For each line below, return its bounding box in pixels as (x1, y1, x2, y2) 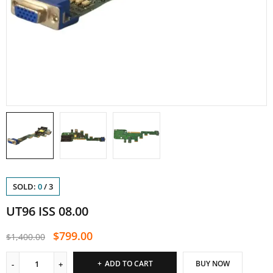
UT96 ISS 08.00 (6, 203, 88, 220)
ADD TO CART (104, 258, 153, 269)
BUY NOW (196, 258, 230, 269)
